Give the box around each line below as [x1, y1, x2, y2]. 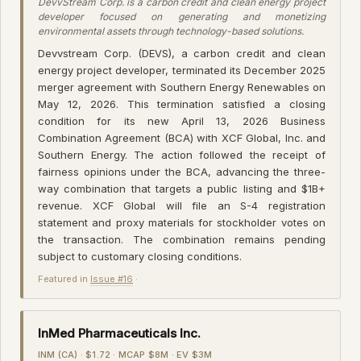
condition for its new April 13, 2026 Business [38, 114, 326, 127]
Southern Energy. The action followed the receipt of [38, 147, 326, 161]
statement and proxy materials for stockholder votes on [38, 215, 326, 229]
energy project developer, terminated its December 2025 [38, 63, 326, 77]
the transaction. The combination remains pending [38, 232, 326, 246]
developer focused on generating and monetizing [38, 10, 326, 23]
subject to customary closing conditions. [38, 249, 242, 263]
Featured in [38, 272, 90, 284]
